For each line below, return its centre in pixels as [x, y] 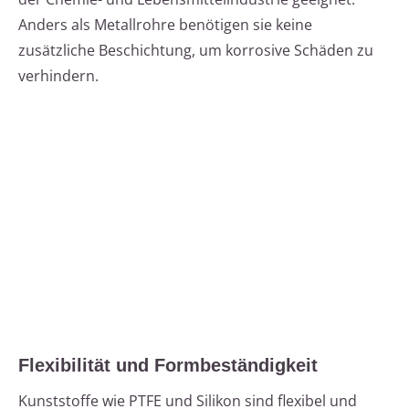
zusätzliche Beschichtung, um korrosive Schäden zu [196, 51]
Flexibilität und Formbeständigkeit [168, 366]
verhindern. [58, 76]
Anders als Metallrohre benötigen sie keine [165, 25]
